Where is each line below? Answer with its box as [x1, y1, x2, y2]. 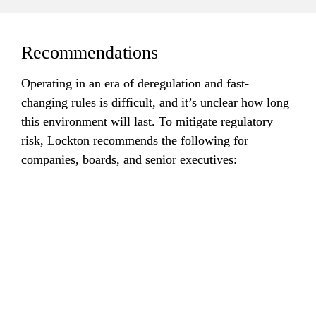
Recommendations [20, 42, 158, 63]
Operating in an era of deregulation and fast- [20, 75, 249, 90]
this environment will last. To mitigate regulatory [20, 114, 273, 128]
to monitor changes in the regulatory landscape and [25, 272, 287, 286]
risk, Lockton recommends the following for [20, 133, 248, 147]
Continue [129, 242, 187, 260]
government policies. [104, 291, 212, 305]
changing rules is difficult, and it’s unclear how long [20, 95, 289, 109]
